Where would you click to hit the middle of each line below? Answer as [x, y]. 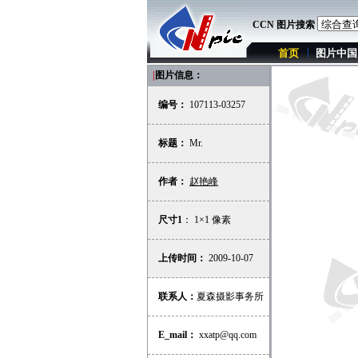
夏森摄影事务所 [230, 296]
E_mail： [177, 335]
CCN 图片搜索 [284, 25]
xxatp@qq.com [227, 335]
